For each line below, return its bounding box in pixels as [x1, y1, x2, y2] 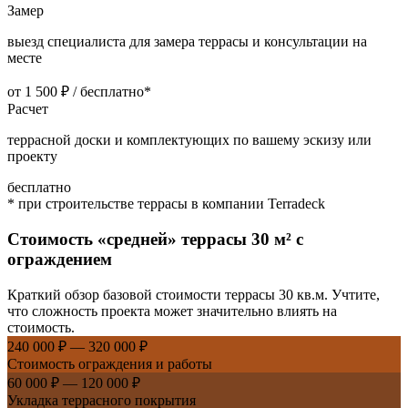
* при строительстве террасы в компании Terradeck [7, 196, 325, 212]
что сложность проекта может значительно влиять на [7, 302, 337, 319]
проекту [7, 148, 57, 165]
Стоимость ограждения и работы [7, 355, 212, 372]
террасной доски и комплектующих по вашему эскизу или [7, 132, 372, 148]
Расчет [7, 101, 48, 117]
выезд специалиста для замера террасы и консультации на [7, 34, 367, 50]
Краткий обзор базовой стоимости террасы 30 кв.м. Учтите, [7, 286, 380, 302]
